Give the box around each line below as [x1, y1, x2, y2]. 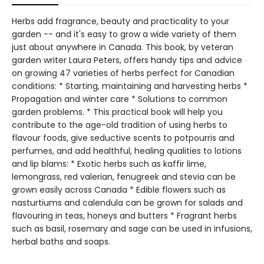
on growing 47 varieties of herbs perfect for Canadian [12, 67, 235, 80]
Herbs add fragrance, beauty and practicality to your [12, 15, 229, 28]
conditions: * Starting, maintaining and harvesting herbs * [12, 80, 247, 93]
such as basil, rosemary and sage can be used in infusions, [12, 223, 252, 235]
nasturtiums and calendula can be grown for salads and [12, 197, 243, 209]
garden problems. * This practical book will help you [12, 106, 223, 118]
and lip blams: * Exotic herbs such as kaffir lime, [12, 158, 206, 170]
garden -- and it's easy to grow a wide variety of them [12, 28, 236, 41]
